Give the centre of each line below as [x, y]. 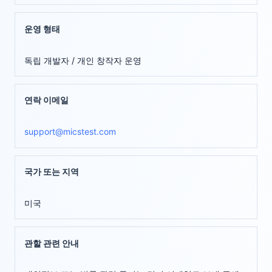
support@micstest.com [70, 132]
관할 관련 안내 [52, 243]
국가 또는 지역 [52, 171]
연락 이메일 [47, 100]
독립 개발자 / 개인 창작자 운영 [83, 60]
